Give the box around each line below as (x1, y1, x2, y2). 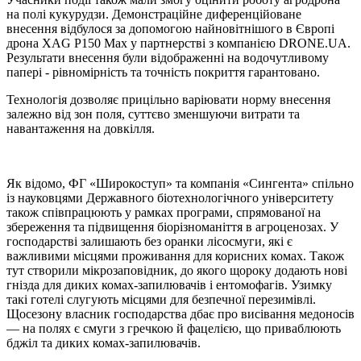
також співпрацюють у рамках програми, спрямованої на (6, 205, 321, 220)
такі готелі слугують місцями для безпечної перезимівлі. (6, 293, 316, 307)
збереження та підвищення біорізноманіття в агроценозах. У (6, 220, 338, 234)
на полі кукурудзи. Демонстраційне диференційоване (6, 7, 301, 22)
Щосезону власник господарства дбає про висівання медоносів (6, 307, 355, 322)
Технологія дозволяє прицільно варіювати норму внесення (6, 93, 330, 107)
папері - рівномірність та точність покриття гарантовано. (6, 65, 320, 80)
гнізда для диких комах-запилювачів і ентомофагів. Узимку (6, 278, 332, 293)
